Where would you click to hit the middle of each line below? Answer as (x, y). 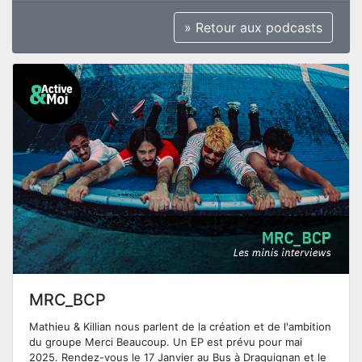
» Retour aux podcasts (253, 27)
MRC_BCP (67, 299)
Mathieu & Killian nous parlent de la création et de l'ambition (180, 326)
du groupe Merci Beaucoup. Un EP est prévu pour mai (166, 341)
